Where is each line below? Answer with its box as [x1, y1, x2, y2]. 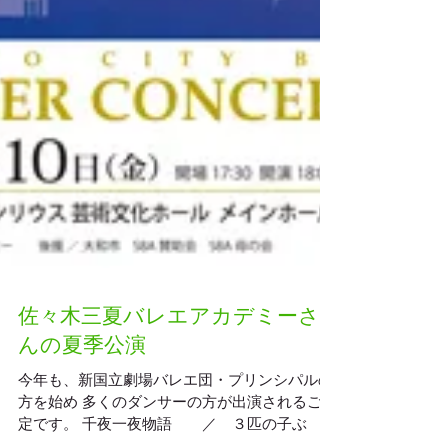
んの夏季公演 [18, 377, 146, 400]
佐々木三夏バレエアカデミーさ [18, 348, 320, 371]
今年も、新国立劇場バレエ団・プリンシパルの [18, 415, 333, 432]
